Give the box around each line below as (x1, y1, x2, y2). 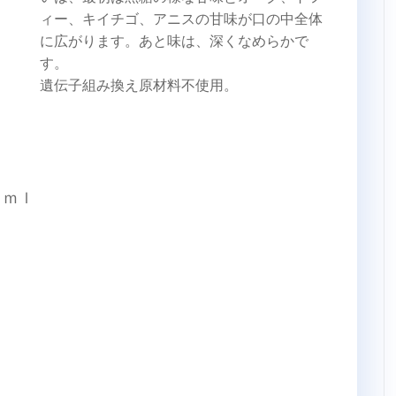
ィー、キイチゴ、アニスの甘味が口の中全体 (40, 8, 323, 29)
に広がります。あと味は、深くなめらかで (40, 30, 308, 51)
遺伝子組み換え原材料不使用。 (40, 74, 238, 95)
